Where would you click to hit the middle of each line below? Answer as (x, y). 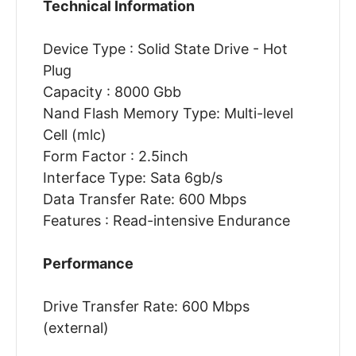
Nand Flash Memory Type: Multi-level (168, 114)
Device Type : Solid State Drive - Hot (165, 49)
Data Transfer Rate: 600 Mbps (144, 199)
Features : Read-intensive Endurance (166, 221)
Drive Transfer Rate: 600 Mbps (146, 307)
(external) (75, 328)
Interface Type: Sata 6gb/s (132, 178)
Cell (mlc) (74, 135)
